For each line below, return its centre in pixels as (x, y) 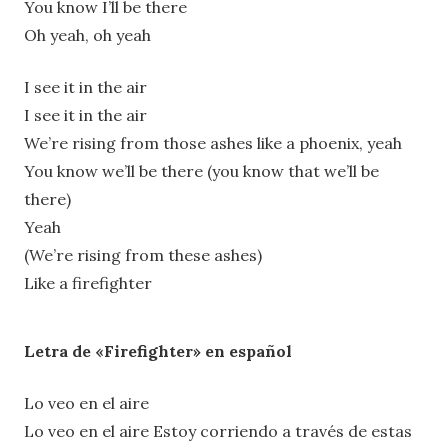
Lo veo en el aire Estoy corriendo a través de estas (218, 430)
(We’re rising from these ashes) (143, 254)
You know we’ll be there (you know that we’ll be (201, 170)
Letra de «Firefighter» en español (158, 350)
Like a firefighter (88, 282)
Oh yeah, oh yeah (87, 34)
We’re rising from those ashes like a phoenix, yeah (213, 142)
